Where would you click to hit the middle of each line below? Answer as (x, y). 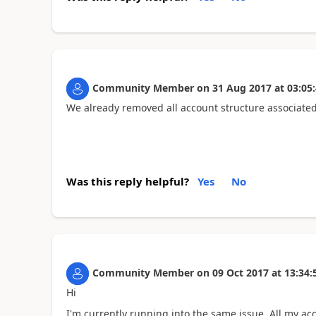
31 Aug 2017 (242, 88)
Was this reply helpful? (127, 181)
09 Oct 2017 (240, 272)
